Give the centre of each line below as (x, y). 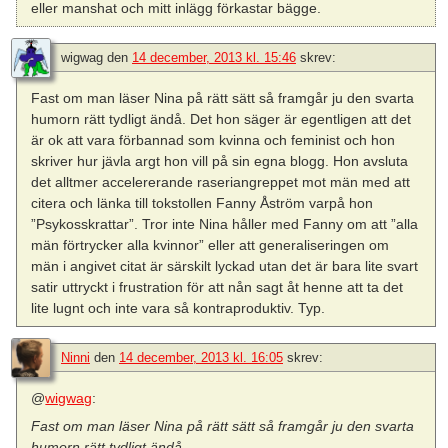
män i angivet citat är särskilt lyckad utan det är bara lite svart (225, 266)
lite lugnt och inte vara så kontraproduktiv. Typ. (178, 308)
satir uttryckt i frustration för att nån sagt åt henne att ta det (217, 287)
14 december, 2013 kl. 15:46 (214, 58)
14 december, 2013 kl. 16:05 (201, 358)
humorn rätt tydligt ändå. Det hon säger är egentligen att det (221, 119)
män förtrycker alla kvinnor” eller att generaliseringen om (210, 245)
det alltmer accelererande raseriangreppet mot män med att (221, 182)
